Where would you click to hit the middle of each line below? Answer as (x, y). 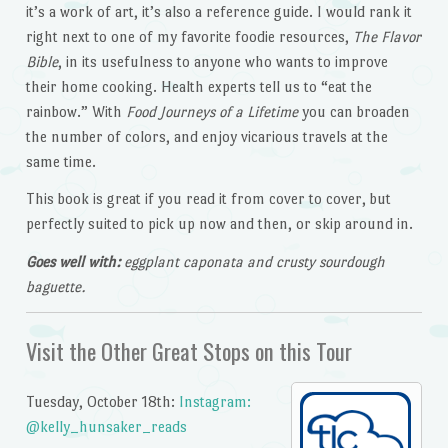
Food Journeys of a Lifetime (213, 111)
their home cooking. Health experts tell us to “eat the (198, 86)
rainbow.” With (75, 111)
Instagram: (214, 402)
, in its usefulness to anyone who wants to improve (222, 61)
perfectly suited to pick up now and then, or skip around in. (219, 224)
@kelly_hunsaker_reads (106, 427)
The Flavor (386, 36)
